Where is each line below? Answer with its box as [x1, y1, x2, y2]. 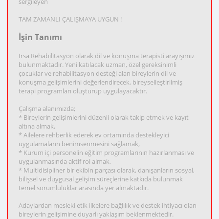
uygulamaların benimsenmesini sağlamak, [19, 139, 140, 148]
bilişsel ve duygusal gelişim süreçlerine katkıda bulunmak [19, 175, 183, 183]
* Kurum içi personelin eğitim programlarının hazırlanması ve [19, 148, 194, 157]
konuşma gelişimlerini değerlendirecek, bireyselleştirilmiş [19, 78, 182, 87]
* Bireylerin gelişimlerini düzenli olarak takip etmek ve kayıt [19, 113, 189, 122]
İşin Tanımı [19, 32, 62, 43]
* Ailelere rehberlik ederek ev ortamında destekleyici [19, 131, 169, 139]
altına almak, [19, 122, 55, 131]
